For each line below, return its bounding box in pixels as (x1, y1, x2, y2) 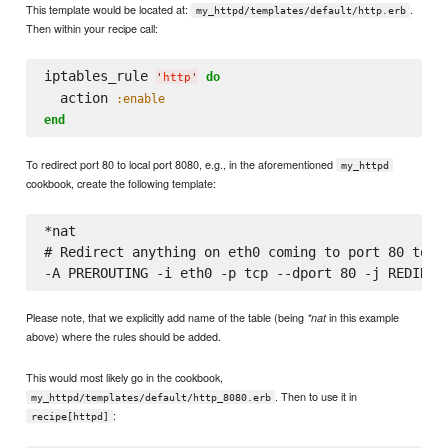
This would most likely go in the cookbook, (26, 368, 224, 385)
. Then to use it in (275, 387, 358, 404)
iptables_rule (43, 68, 156, 85)
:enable (115, 91, 165, 107)
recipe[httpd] (30, 410, 109, 422)
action (43, 90, 116, 107)
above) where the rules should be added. (26, 328, 222, 345)
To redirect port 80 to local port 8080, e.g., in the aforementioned (26, 155, 337, 172)
